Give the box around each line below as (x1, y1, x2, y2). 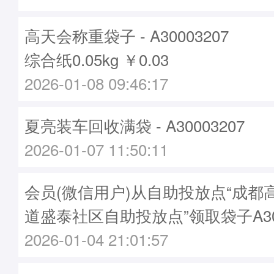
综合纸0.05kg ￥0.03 (24, 48, 169, 70)
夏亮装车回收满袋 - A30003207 (24, 114, 245, 136)
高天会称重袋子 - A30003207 (24, 24, 229, 46)
